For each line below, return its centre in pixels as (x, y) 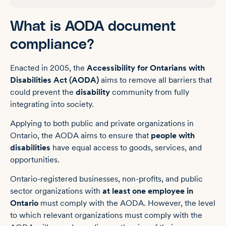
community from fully (150, 92)
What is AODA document (93, 26)
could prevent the (43, 92)
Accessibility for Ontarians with (146, 68)
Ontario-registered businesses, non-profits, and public (106, 179)
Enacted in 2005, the (48, 68)
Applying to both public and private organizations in (102, 123)
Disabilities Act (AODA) (54, 80)
